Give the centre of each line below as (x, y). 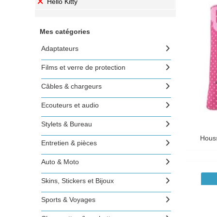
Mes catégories (65, 31)
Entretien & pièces (69, 143)
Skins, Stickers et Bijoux (77, 181)
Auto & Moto (60, 162)
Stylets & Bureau (67, 124)
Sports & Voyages (68, 200)
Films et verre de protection (83, 67)
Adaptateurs (60, 48)
